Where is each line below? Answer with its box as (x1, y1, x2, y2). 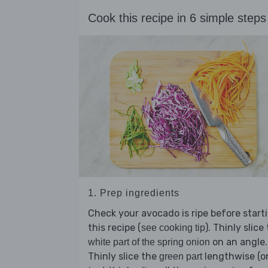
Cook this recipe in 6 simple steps (88, 11, 266, 25)
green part (159, 251, 202, 262)
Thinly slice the (88, 251, 159, 263)
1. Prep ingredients (88, 188, 179, 199)
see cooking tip (141, 223, 205, 233)
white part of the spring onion (88, 237, 210, 248)
